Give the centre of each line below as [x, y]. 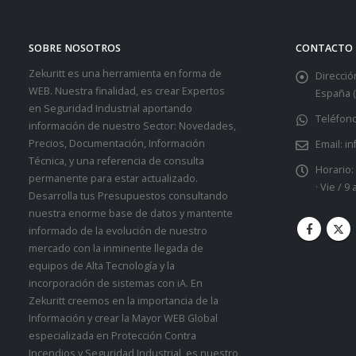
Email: [329, 144]
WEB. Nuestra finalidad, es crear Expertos [127, 91]
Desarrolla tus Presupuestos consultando [128, 195]
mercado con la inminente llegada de [116, 248]
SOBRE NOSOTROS [75, 48]
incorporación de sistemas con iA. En [116, 283]
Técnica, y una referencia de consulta [116, 161]
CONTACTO [324, 48]
